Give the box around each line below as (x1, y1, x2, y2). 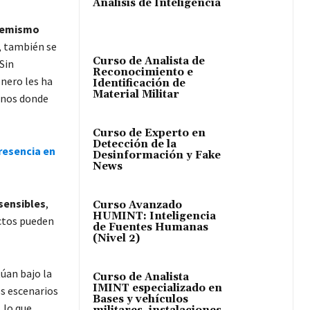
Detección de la (93, 138, 176, 152)
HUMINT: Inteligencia (93, 210, 216, 224)
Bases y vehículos (93, 293, 188, 307)
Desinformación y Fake (93, 149, 221, 163)
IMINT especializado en (93, 282, 222, 295)
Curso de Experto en (93, 127, 206, 140)
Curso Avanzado (93, 199, 182, 212)
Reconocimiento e (93, 66, 193, 80)
